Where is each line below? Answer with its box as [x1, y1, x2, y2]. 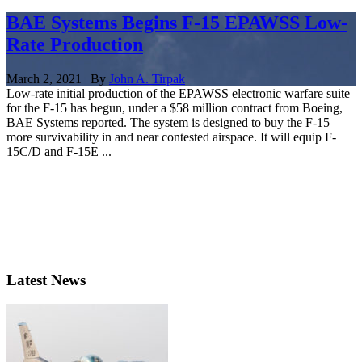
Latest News [6, 271, 86, 288]
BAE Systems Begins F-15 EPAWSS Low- [6, 11, 347, 33]
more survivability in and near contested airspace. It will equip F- [6, 129, 336, 144]
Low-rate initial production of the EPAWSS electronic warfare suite [6, 86, 350, 100]
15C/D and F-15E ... [6, 144, 112, 158]
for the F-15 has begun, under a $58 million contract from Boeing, [6, 100, 343, 115]
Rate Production [6, 33, 143, 55]
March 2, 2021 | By [6, 71, 109, 86]
